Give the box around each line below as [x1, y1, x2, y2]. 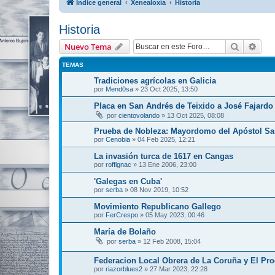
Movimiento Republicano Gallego [94, 202, 221, 211]
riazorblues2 [106, 265, 142, 273]
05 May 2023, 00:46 [145, 211, 204, 219]
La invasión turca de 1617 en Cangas [94, 152, 233, 161]
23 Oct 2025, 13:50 [141, 85, 198, 93]
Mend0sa [106, 85, 133, 93]
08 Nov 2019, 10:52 [130, 186, 188, 193]
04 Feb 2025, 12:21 [137, 136, 195, 143]
